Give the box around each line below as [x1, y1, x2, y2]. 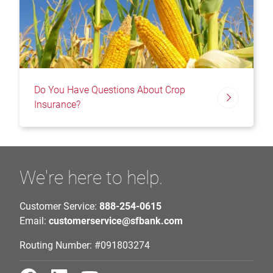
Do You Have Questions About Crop [34, 84, 185, 96]
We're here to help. [19, 167, 163, 189]
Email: [19, 215, 49, 227]
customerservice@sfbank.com [49, 215, 183, 227]
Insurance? [34, 99, 80, 111]
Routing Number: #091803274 [19, 239, 150, 252]
